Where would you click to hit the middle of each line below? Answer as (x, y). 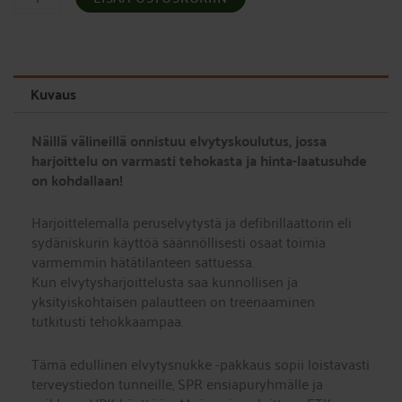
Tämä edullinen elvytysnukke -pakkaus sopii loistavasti (201, 363)
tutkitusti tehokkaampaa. (107, 321)
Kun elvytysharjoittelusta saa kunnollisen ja (165, 282)
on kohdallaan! (77, 179)
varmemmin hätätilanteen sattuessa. (143, 262)
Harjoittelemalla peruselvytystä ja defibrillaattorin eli (192, 223)
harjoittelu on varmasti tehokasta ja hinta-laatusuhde (199, 160)
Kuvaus (54, 93)
